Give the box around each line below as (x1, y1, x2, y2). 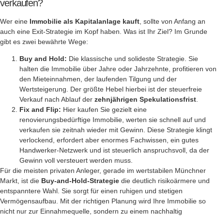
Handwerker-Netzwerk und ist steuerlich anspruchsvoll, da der (19, 146, 209, 155)
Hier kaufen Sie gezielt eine (61, 106, 147, 114)
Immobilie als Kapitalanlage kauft (30, 17, 139, 25)
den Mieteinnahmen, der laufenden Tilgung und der (19, 75, 177, 83)
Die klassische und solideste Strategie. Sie (67, 55, 198, 63)
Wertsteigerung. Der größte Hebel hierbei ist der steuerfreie (19, 85, 202, 93)
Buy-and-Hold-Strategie (41, 177, 119, 185)
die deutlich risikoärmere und (119, 177, 210, 185)
